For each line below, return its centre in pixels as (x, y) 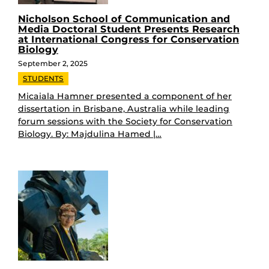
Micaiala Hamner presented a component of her (125, 96)
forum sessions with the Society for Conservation (125, 121)
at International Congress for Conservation (128, 39)
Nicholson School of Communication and (124, 19)
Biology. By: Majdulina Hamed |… (90, 134)
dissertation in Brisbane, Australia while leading (124, 108)
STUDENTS (43, 78)
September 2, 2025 (53, 63)
